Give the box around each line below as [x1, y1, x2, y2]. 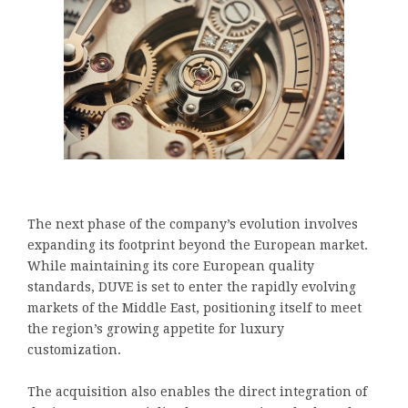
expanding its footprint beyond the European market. [27, 237, 368, 252]
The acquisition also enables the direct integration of [27, 383, 367, 399]
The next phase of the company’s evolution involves [27, 216, 358, 231]
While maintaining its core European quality [27, 258, 314, 273]
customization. [27, 342, 121, 357]
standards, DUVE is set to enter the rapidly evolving [27, 279, 356, 294]
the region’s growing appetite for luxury [27, 321, 284, 336]
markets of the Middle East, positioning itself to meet [27, 300, 362, 315]
